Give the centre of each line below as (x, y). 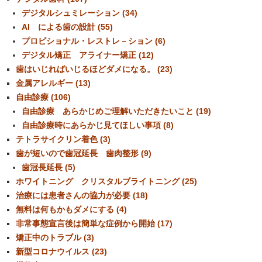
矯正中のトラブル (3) (55, 238)
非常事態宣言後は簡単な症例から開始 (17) (94, 224)
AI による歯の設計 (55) (67, 27)
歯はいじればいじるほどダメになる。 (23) (94, 69)
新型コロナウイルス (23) (61, 252)
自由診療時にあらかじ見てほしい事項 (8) (98, 125)
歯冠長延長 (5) (49, 168)
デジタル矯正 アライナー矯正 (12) (88, 55)
